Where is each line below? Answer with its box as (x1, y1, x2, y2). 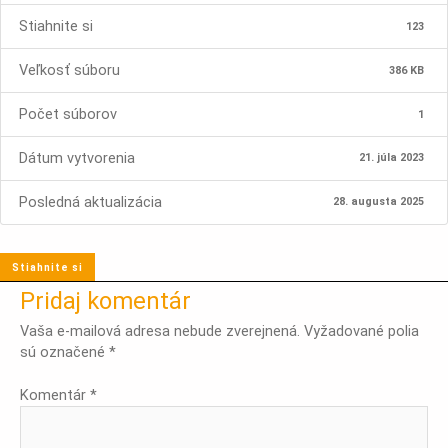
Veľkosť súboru (19, 61, 121, 80)
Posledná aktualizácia (19, 192, 163, 211)
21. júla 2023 (359, 151, 425, 165)
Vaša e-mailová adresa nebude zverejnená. (20, 322, 300, 340)
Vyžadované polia (304, 322, 419, 340)
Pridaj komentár (20, 287, 191, 315)
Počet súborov (19, 105, 118, 124)
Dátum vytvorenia (19, 148, 136, 167)
